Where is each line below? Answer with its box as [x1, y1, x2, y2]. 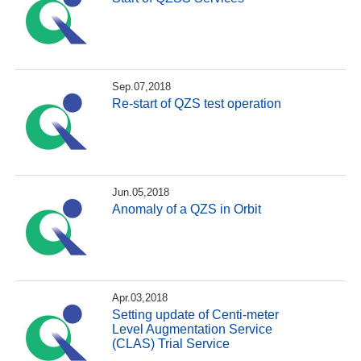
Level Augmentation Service [112, 322, 273, 337]
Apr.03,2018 [112, 291, 168, 304]
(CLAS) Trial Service [112, 337, 230, 351]
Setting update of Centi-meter [112, 308, 280, 322]
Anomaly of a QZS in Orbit [112, 202, 262, 217]
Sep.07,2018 [112, 80, 172, 93]
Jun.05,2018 [112, 185, 170, 198]
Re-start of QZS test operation [112, 97, 282, 111]
